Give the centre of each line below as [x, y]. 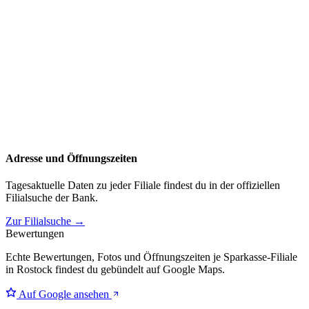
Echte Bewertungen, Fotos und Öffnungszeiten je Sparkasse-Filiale [151, 257]
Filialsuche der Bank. [52, 198]
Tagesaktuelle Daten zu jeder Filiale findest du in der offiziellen [143, 186]
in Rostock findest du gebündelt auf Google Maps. [115, 270]
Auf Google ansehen [64, 295]
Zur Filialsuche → [45, 221]
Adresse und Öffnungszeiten [71, 158]
